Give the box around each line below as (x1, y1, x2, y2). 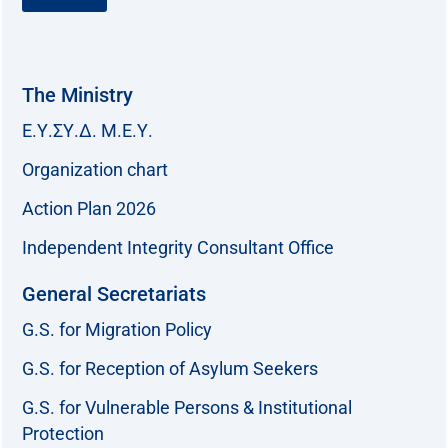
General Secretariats (22, 281, 206, 306)
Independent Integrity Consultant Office (22, 236, 334, 258)
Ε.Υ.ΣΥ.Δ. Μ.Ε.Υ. (22, 119, 153, 141)
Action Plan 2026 (22, 197, 156, 219)
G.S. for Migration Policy (22, 318, 212, 340)
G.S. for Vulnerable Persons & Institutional (22, 396, 352, 418)
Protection (22, 422, 104, 444)
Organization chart (22, 158, 168, 180)
